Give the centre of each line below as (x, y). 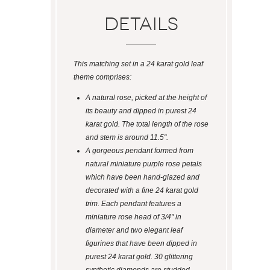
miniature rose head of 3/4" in (133, 217)
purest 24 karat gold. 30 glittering (139, 257)
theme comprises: (102, 77)
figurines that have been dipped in (141, 244)
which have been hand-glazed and (142, 177)
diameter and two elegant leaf (134, 231)
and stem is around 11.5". (127, 138)
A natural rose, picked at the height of (146, 98)
